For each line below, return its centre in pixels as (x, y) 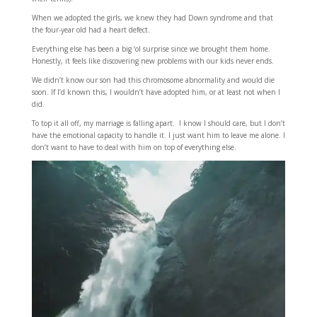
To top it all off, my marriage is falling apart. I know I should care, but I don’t (158, 123)
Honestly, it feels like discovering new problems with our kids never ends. (152, 61)
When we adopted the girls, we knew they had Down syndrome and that (152, 18)
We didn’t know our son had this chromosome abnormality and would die (153, 80)
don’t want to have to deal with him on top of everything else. (134, 148)
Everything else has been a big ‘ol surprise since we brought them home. (151, 49)
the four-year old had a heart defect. (91, 30)
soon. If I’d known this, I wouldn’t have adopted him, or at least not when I (156, 92)
